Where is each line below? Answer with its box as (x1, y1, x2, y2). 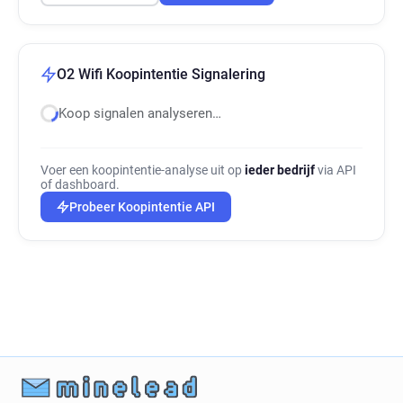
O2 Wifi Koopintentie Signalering (57, 66, 265, 83)
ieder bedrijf (245, 163, 315, 177)
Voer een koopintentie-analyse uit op (40, 163, 245, 177)
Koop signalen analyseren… (58, 105, 221, 121)
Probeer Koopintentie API (69, 200, 215, 214)
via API (315, 163, 356, 177)
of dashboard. (40, 177, 120, 192)
